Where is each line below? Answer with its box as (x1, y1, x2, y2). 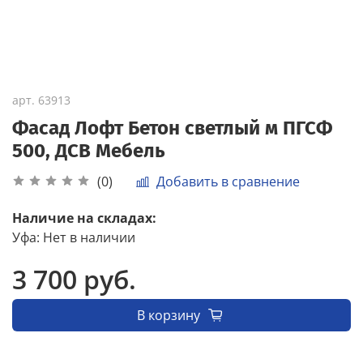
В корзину (136, 306, 200, 325)
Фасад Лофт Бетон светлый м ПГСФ (12, 116, 332, 139)
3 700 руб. (12, 262, 136, 297)
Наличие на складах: (12, 209, 156, 228)
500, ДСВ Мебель (12, 139, 165, 162)
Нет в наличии (43, 228, 135, 247)
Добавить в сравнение (156, 172, 300, 190)
